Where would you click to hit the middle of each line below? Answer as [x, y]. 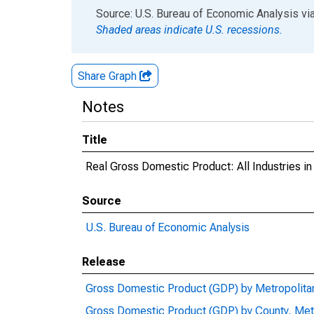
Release [104, 262]
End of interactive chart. [129, 13]
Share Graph [109, 76]
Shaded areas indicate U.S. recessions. [189, 30]
